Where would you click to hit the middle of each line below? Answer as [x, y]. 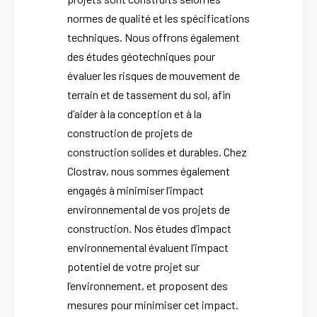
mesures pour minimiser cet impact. [153, 305]
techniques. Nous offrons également [154, 38]
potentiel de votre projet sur [133, 267]
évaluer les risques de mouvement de [154, 76]
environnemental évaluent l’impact [148, 248]
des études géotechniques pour [141, 57]
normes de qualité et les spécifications [158, 18]
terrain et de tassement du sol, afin [149, 95]
